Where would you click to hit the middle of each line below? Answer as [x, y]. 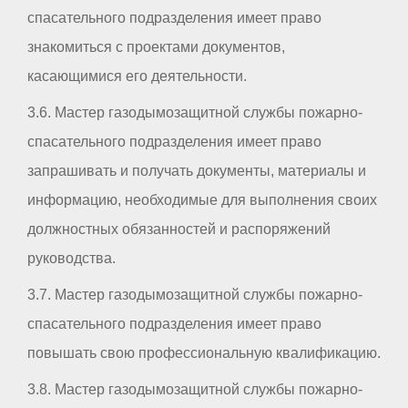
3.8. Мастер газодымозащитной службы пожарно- [195, 390]
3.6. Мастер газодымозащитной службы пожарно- [195, 113]
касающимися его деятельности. [137, 76]
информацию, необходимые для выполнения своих [202, 200]
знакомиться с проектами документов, [156, 47]
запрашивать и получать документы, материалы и [197, 171]
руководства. [71, 259]
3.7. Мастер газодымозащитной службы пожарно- [195, 295]
